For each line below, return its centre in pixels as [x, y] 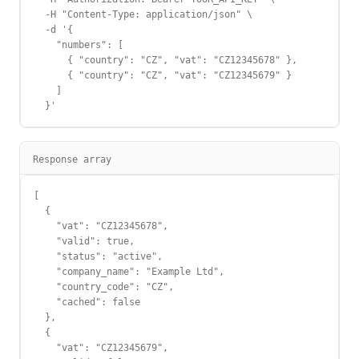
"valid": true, [84, 241]
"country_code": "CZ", [104, 287]
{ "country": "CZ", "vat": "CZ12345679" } [163, 75]
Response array [72, 159]
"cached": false [87, 302]
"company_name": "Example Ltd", [129, 272]
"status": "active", [98, 256]
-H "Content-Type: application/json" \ [143, 14]
